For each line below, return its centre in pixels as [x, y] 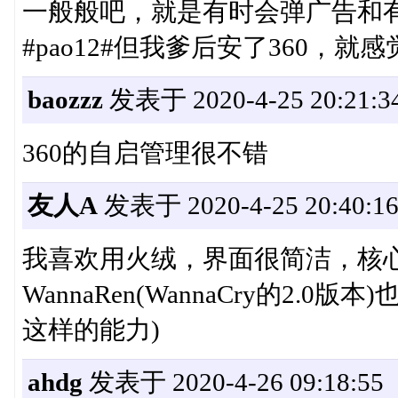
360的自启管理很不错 [145, 153]
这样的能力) [91, 330]
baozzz [65, 100]
